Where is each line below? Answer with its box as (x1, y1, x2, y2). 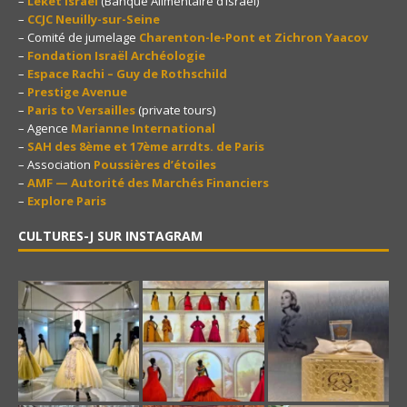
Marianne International (71, 120, 215, 137)
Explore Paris (27, 193, 106, 210)
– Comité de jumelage (18, 29, 139, 46)
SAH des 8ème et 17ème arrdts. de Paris (27, 138, 264, 155)
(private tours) (135, 102, 215, 119)
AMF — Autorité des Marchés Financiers (27, 174, 269, 192)
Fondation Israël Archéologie (27, 47, 205, 65)
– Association (18, 156, 94, 174)
